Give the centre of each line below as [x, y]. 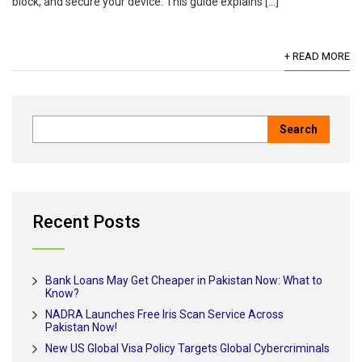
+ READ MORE [317, 57]
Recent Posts [86, 222]
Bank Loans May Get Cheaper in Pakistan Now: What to [184, 281]
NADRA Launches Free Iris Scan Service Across [164, 315]
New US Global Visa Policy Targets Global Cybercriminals [187, 349]
